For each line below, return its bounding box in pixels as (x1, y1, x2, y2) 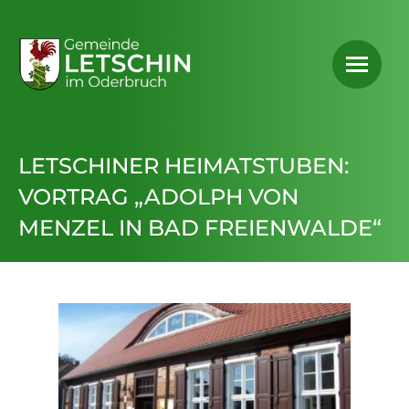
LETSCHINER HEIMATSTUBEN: (18, 152, 349, 179)
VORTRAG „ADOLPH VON (18, 184, 299, 210)
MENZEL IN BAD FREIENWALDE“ (18, 215, 382, 241)
